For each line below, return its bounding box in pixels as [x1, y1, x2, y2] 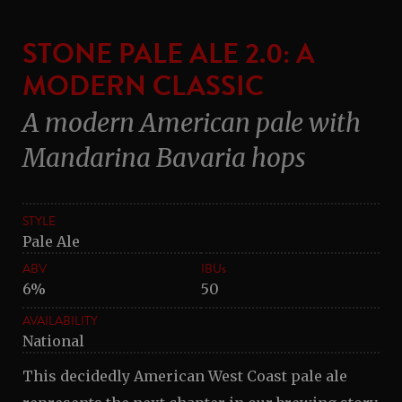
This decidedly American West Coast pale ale [22, 366, 347, 385]
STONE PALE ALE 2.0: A [22, 32, 315, 74]
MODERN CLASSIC [22, 65, 264, 107]
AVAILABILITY [22, 310, 98, 330]
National [22, 331, 84, 350]
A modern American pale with [22, 106, 361, 139]
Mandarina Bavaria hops [22, 141, 306, 174]
